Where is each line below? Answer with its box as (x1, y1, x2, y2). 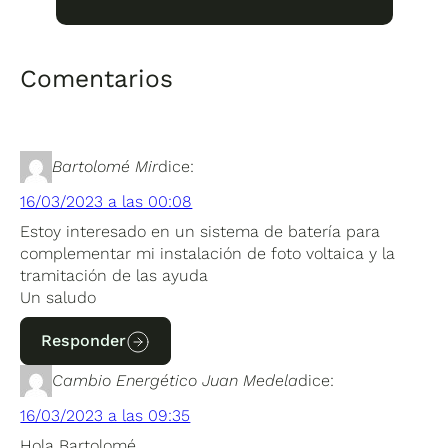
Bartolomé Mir (52, 156, 159, 176)
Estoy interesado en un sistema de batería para (20, 221, 381, 241)
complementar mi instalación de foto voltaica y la (20, 243, 396, 263)
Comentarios (20, 63, 174, 93)
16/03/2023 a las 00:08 (20, 191, 193, 211)
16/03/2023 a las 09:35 (20, 405, 191, 425)
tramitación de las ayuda (20, 265, 209, 285)
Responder (41, 330, 127, 350)
